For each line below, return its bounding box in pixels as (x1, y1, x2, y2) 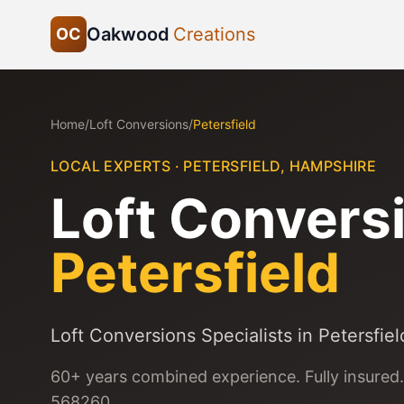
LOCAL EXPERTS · (50, 157, 184, 175)
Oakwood (87, 23, 170, 45)
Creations (173, 23, 255, 45)
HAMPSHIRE (289, 157, 377, 175)
